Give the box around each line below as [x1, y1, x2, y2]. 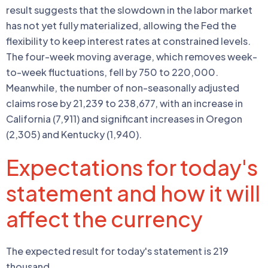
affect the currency [6, 205, 203, 232]
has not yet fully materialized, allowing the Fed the [6, 19, 236, 32]
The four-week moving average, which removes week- [6, 50, 257, 63]
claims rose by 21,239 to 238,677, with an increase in [6, 96, 243, 109]
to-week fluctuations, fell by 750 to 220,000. [6, 65, 218, 78]
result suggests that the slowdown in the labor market [6, 3, 252, 16]
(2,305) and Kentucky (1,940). [6, 127, 142, 141]
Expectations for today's [6, 153, 258, 181]
